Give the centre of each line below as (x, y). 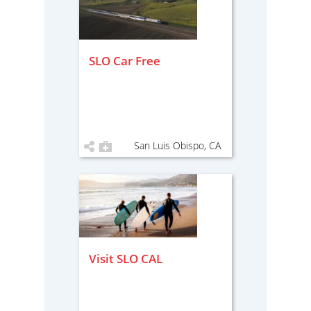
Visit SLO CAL (126, 259)
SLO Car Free (125, 61)
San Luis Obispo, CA (177, 145)
